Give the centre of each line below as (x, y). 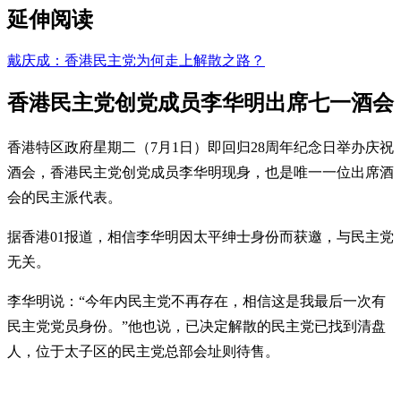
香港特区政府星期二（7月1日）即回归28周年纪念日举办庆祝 (200, 147)
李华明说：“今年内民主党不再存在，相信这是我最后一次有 (196, 301)
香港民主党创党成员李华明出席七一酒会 (200, 102)
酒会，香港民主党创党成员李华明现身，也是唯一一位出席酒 (200, 172)
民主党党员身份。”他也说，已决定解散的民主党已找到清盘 (196, 326)
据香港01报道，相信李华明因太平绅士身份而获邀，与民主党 (200, 236)
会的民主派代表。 (64, 197)
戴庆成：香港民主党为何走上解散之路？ (136, 60)
